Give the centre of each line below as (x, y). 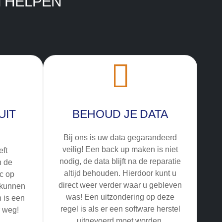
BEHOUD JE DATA (120, 114)
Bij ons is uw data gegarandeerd (120, 138)
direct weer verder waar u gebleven (120, 185)
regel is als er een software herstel (120, 209)
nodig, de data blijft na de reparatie (120, 162)
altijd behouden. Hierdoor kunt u (120, 173)
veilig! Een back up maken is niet (120, 150)
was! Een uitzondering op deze (120, 197)
